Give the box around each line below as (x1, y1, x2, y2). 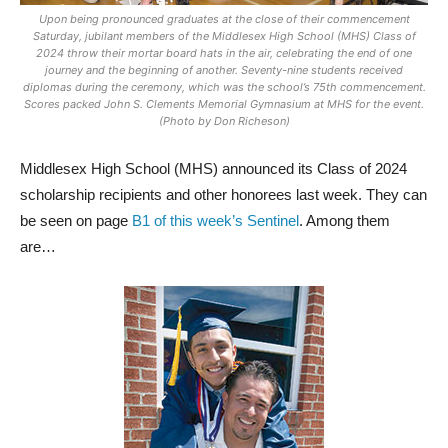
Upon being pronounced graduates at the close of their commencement (38, 12, 410, 27)
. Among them (299, 212, 390, 230)
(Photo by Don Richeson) (158, 114, 290, 129)
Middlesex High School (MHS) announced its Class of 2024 (20, 160, 407, 178)
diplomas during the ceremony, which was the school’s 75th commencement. (22, 80, 426, 95)
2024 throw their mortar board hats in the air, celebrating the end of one (36, 46, 412, 61)
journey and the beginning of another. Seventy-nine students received (45, 63, 403, 78)
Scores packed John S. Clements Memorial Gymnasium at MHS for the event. (24, 97, 424, 112)
